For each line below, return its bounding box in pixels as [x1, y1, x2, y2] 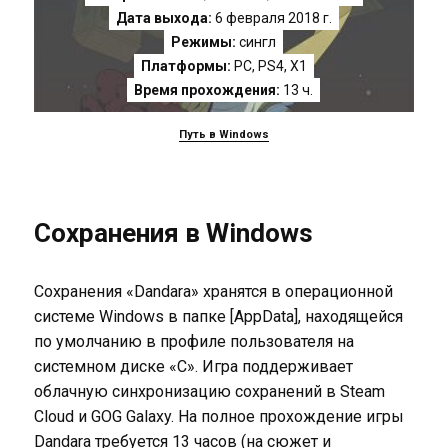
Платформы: [140, 58, 231, 74]
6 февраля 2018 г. [211, 10, 332, 26]
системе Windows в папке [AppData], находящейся [33, 307, 403, 326]
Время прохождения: [134, 82, 281, 98]
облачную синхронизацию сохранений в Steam [33, 382, 385, 401]
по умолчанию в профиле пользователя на [33, 332, 354, 351]
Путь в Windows [178, 128, 269, 141]
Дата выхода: [115, 10, 212, 26]
